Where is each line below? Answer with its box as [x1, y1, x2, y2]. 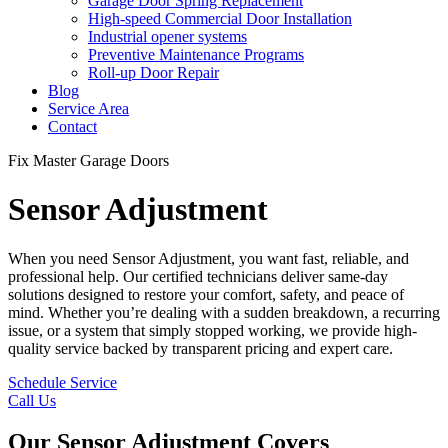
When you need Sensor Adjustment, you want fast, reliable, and [8, 249, 409, 267]
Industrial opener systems [88, 27, 247, 45]
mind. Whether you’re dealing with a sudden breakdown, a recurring [8, 303, 440, 321]
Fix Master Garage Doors [8, 151, 169, 169]
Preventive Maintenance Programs [88, 45, 304, 63]
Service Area [48, 99, 129, 117]
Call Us [8, 391, 56, 409]
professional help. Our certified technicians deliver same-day [8, 267, 388, 285]
